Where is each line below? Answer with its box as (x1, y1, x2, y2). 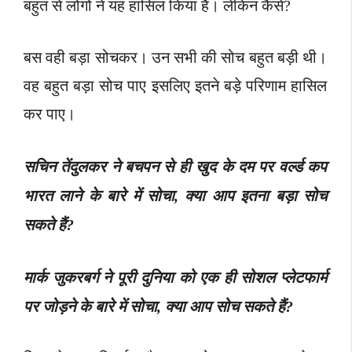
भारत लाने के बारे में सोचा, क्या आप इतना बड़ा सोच (24, 187, 327, 205)
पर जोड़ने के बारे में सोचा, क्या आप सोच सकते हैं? (24, 298, 293, 316)
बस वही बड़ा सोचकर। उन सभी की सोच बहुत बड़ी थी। (24, 49, 327, 67)
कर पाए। (24, 105, 75, 123)
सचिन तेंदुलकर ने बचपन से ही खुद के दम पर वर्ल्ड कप (24, 158, 327, 176)
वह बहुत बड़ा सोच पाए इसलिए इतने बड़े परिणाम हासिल (24, 77, 327, 95)
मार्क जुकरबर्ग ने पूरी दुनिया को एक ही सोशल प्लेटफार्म (24, 269, 327, 287)
